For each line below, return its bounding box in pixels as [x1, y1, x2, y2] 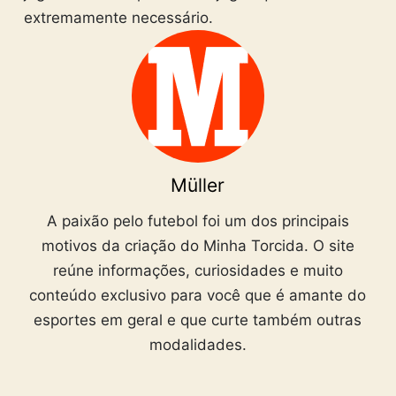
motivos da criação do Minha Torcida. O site [41, 237, 354, 255]
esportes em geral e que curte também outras [34, 311, 362, 330]
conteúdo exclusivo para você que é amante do [29, 286, 367, 305]
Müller [171, 174, 225, 197]
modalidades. [148, 336, 247, 354]
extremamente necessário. [23, 9, 213, 27]
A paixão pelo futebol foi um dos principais [46, 212, 349, 231]
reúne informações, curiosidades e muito [52, 262, 343, 280]
